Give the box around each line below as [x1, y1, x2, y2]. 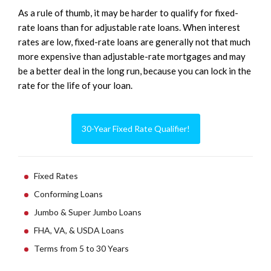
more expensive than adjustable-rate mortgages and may [18, 51, 246, 62]
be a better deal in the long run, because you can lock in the [18, 65, 251, 77]
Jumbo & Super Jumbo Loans [34, 207, 142, 218]
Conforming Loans [34, 189, 103, 200]
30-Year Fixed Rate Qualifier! [81, 123, 190, 134]
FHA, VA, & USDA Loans [34, 225, 124, 236]
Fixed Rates [34, 171, 78, 181]
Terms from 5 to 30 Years [34, 243, 129, 254]
